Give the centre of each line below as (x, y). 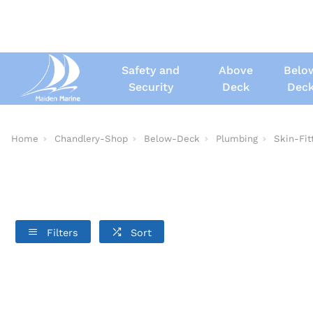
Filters (62, 232)
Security (151, 87)
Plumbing (237, 139)
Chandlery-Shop (91, 139)
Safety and (151, 70)
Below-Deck (172, 139)
